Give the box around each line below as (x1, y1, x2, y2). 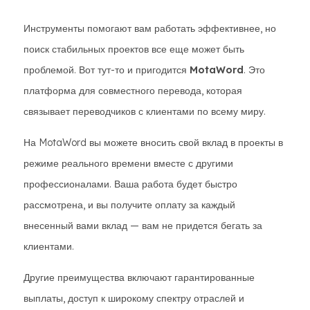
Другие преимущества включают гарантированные (24, 271, 255, 284)
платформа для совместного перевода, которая (24, 84, 242, 97)
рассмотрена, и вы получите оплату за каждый (24, 199, 235, 211)
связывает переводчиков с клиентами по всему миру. (24, 105, 266, 118)
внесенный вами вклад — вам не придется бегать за (24, 219, 262, 232)
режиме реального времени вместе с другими (24, 157, 233, 170)
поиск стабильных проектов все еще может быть (24, 43, 244, 55)
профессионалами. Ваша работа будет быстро (24, 178, 237, 190)
